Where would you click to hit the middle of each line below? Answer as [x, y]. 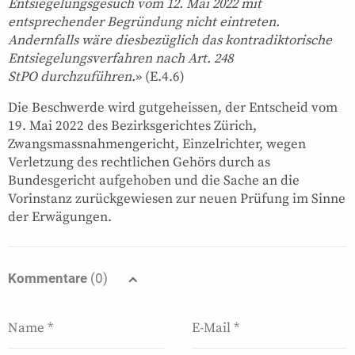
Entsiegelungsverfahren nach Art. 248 [120, 58]
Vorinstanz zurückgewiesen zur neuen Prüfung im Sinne [177, 198]
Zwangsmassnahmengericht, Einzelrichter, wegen [157, 144]
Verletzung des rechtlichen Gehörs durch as [139, 162]
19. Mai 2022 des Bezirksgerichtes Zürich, [132, 126]
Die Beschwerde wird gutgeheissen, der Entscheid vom [173, 107]
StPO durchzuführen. [72, 76]
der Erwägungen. [60, 217]
